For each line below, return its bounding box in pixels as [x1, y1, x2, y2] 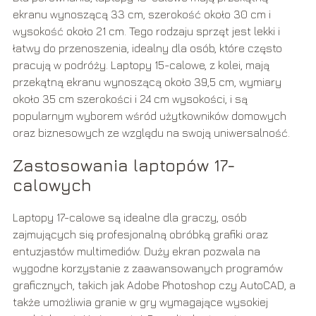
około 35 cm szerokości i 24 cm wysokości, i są [12, 92, 248, 106]
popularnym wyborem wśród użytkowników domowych [12, 109, 286, 123]
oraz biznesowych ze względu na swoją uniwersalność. [12, 126, 290, 140]
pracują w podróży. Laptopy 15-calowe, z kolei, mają [12, 59, 269, 72]
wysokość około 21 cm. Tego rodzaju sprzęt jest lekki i [12, 25, 280, 38]
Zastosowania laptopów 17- [12, 155, 236, 176]
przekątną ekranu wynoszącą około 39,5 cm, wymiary [12, 75, 281, 89]
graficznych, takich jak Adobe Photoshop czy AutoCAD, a [12, 279, 296, 292]
